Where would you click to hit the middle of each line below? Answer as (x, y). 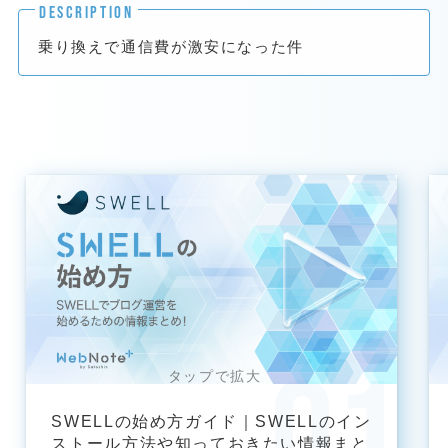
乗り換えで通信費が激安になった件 (171, 46)
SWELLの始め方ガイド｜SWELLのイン (211, 420)
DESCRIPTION (86, 12)
